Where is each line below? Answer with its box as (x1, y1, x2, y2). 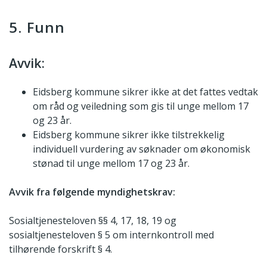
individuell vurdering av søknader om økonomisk (33, 142, 250, 156)
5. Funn (9, 17, 66, 37)
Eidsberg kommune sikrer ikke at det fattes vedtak (33, 85, 258, 98)
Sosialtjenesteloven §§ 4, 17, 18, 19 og (9, 213, 176, 227)
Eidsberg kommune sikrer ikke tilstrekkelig (33, 128, 225, 141)
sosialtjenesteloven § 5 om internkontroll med (9, 228, 214, 241)
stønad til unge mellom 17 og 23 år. (33, 156, 190, 170)
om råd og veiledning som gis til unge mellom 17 (33, 99, 249, 113)
